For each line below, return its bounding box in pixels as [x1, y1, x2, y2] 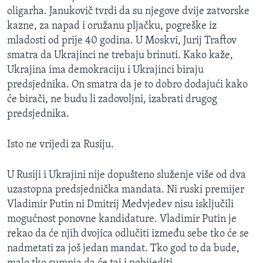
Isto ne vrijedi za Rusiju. [7, 139, 114, 151]
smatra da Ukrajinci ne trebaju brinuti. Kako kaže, [7, 50, 233, 62]
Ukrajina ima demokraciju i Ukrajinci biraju [7, 65, 204, 76]
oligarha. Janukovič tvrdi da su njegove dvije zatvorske [7, 6, 249, 18]
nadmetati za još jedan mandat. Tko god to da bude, [7, 243, 240, 255]
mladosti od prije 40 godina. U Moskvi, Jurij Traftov [7, 35, 237, 47]
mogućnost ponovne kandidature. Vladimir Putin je [7, 214, 237, 225]
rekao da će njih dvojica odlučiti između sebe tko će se [7, 228, 249, 240]
